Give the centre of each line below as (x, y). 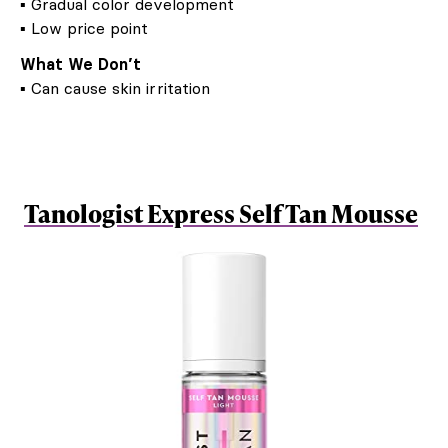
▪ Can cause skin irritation (115, 87)
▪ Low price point (84, 27)
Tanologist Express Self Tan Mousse (221, 213)
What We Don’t (80, 63)
